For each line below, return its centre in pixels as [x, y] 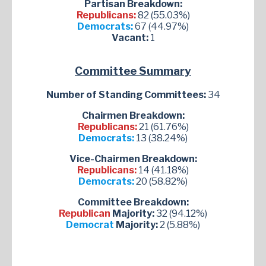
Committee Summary [133, 71]
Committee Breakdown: [133, 202]
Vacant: [130, 38]
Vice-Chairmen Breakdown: [133, 159]
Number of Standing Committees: [127, 94]
